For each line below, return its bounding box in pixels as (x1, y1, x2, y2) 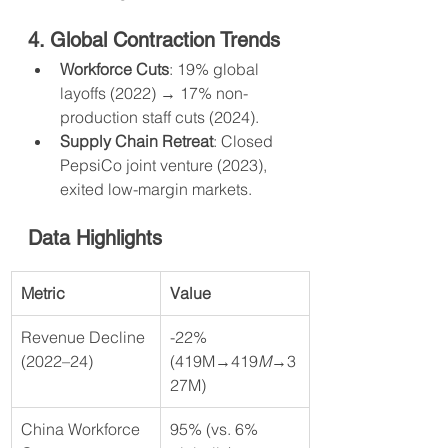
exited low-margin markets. (60, 179, 252, 200)
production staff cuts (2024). (60, 107, 259, 128)
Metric (21, 283, 65, 304)
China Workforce (21, 419, 144, 440)
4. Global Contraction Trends (28, 28, 280, 53)
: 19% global (169, 59, 263, 80)
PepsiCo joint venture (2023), (60, 155, 271, 176)
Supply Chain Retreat (60, 131, 213, 152)
